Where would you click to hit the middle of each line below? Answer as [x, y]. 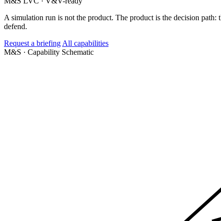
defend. [16, 26]
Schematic [78, 52]
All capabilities [85, 43]
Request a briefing [32, 43]
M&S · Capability [33, 52]
